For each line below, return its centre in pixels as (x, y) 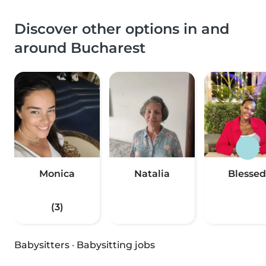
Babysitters (42, 245)
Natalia (152, 174)
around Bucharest (80, 48)
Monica (57, 174)
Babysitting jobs (116, 245)
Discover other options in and (122, 29)
